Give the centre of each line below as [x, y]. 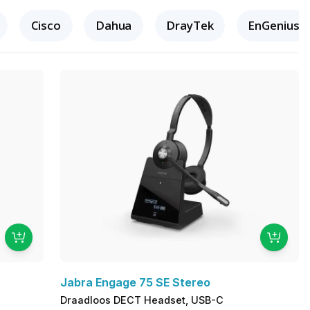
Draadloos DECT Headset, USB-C [142, 300]
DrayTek [190, 25]
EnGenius [274, 25]
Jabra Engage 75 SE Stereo [136, 283]
